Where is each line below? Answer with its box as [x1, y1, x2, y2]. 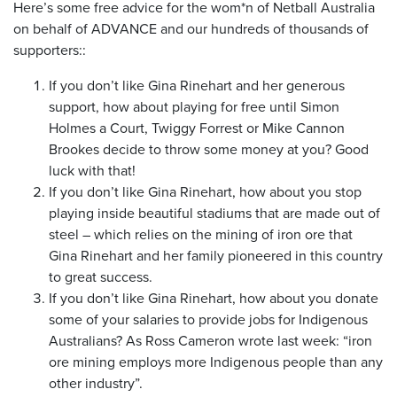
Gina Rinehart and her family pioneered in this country [49, 245, 383, 265]
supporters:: [13, 39, 86, 59]
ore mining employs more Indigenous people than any [49, 351, 383, 371]
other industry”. [49, 372, 143, 393]
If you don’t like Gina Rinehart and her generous [49, 74, 345, 95]
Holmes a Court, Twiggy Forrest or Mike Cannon [49, 117, 345, 137]
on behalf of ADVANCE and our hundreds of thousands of [13, 18, 369, 38]
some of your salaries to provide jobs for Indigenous [49, 308, 368, 329]
